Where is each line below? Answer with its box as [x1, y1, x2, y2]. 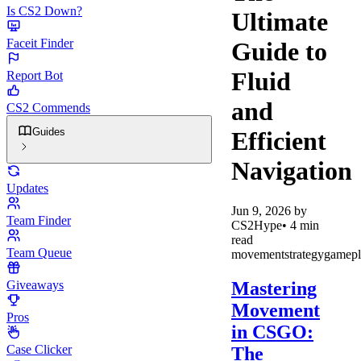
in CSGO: [231, 321, 313, 342]
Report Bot [6, 68, 63, 82]
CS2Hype [231, 218, 282, 232]
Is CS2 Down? [6, 4, 82, 18]
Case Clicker [6, 342, 72, 356]
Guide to [231, 37, 327, 67]
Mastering [231, 277, 317, 299]
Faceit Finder [6, 36, 73, 50]
